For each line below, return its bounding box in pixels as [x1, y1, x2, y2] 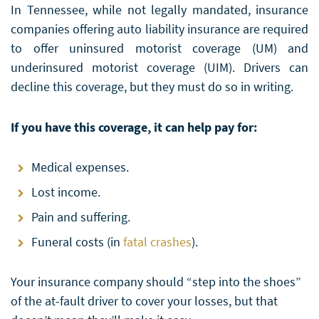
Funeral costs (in [31, 233, 123, 250]
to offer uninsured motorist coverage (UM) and [11, 39, 308, 56]
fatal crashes [123, 233, 192, 250]
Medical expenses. [31, 158, 129, 175]
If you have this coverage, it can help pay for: [11, 118, 257, 135]
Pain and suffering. [31, 208, 130, 225]
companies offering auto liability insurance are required [11, 20, 308, 37]
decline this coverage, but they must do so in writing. [11, 78, 293, 95]
